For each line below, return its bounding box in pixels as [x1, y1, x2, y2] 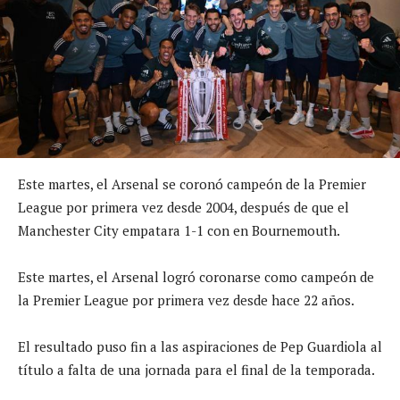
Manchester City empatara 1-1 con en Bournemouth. [18, 221, 340, 239]
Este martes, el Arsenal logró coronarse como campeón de [18, 267, 374, 286]
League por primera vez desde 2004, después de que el [18, 197, 349, 216]
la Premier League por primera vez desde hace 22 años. [18, 290, 354, 309]
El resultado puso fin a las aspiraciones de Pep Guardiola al [18, 337, 382, 355]
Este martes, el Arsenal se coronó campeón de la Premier [18, 174, 366, 193]
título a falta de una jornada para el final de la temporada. [18, 360, 375, 379]
